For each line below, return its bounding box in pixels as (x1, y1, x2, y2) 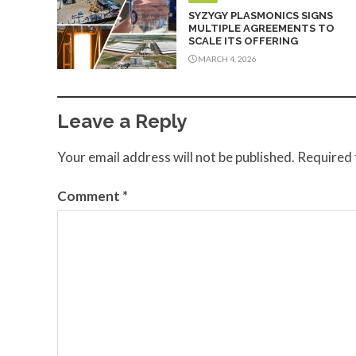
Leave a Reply (57, 109, 187, 133)
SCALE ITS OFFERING (188, 35, 298, 48)
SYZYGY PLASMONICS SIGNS (188, 10, 333, 22)
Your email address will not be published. (57, 148, 295, 165)
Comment (57, 188, 122, 205)
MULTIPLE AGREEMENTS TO (188, 22, 335, 35)
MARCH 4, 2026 (196, 54, 257, 64)
